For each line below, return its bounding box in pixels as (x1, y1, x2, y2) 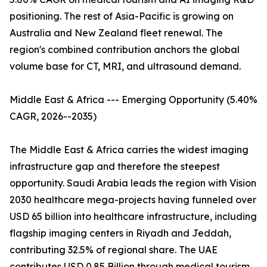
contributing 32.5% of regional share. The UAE (10, 244, 218, 256)
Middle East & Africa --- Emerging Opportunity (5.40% (10, 94, 257, 106)
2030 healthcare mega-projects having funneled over (10, 194, 256, 206)
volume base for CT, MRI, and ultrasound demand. (10, 60, 241, 73)
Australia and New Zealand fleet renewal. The (10, 27, 223, 39)
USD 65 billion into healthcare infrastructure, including (10, 210, 257, 223)
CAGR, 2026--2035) (10, 110, 97, 123)
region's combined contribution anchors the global (10, 44, 240, 56)
